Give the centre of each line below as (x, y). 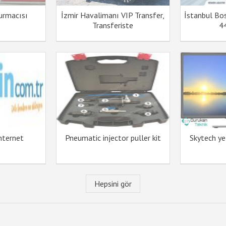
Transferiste (113, 25)
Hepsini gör (113, 184)
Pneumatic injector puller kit (113, 138)
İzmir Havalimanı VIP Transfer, (113, 15)
